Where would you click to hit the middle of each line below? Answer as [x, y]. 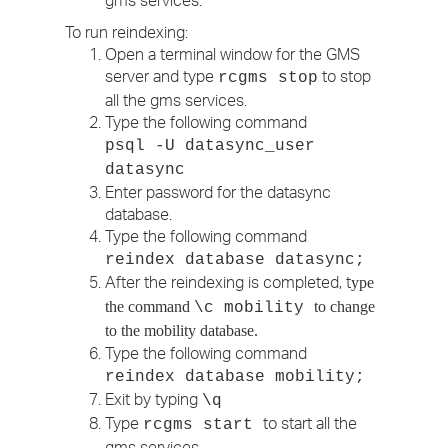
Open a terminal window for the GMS [232, 54]
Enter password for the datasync [218, 192]
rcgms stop [268, 78]
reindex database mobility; [235, 377]
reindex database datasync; [235, 260]
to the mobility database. [181, 330]
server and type [161, 76]
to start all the [310, 423]
